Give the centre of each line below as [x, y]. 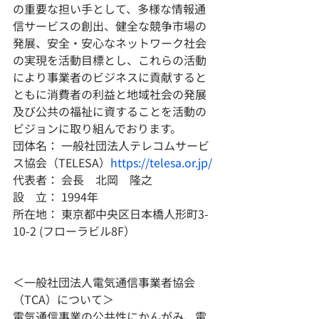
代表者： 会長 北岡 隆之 [83, 179]
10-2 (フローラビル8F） [74, 230]
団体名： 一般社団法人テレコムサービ [111, 145]
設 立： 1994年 [56, 196]
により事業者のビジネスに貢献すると [110, 77]
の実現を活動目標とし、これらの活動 [110, 59]
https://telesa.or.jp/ [161, 162]
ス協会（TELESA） [62, 162]
